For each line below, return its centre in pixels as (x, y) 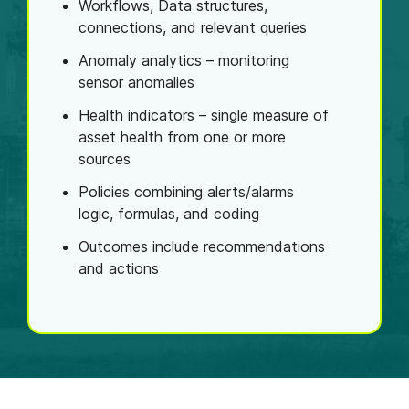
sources (109, 159)
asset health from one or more (182, 137)
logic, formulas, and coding (169, 214)
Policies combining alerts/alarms (186, 192)
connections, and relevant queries (195, 28)
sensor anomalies (139, 83)
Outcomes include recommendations (202, 247)
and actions (119, 269)
